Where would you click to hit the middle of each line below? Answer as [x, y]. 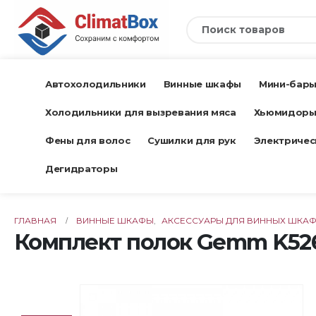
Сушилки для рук [192, 141]
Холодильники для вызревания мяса [141, 113]
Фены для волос [88, 141]
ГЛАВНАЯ [35, 221]
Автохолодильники [96, 84]
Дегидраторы [81, 169]
